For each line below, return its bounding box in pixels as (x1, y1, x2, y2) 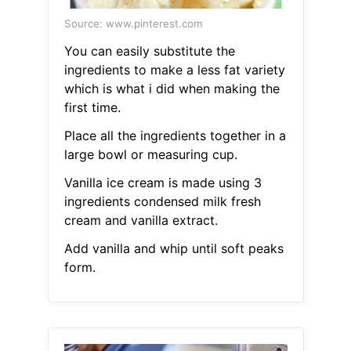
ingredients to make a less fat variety (63, 62, 285, 78)
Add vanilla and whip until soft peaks (63, 241, 284, 257)
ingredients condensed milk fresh (63, 194, 261, 210)
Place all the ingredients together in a (63, 128, 286, 144)
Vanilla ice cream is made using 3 (63, 175, 262, 191)
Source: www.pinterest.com (63, 17, 203, 31)
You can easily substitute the (63, 43, 235, 60)
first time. (63, 100, 121, 116)
